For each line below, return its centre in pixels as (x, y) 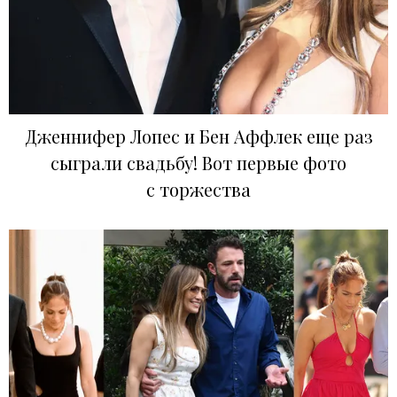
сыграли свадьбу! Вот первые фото (198, 163)
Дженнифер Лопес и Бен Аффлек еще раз (198, 136)
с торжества (198, 190)
